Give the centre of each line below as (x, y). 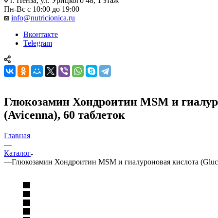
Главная (17, 135)
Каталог (17, 153)
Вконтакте (41, 34)
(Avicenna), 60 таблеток (64, 115)
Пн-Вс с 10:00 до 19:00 (42, 9)
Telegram (38, 43)
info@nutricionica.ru (43, 18)
